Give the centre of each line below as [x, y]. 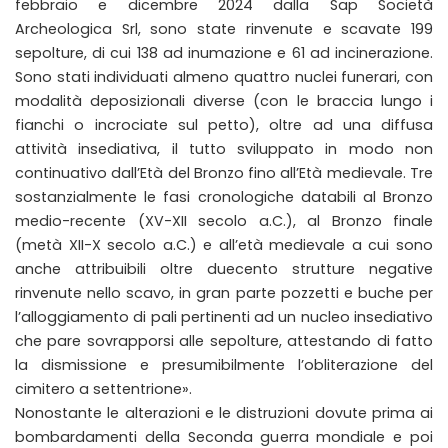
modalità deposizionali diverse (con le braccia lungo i [224, 100]
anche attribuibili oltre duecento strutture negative [224, 268]
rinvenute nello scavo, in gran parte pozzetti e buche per [224, 292]
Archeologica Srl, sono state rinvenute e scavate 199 [224, 28]
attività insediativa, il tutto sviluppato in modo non [224, 148]
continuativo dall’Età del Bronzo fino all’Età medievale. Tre [224, 172]
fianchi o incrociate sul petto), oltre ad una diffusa [224, 124]
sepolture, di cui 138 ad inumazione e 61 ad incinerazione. [224, 52]
